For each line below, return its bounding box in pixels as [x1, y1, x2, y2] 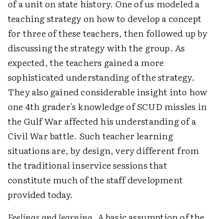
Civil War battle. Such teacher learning [8, 129, 173, 142]
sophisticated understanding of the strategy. [8, 70, 195, 84]
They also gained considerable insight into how [8, 85, 208, 98]
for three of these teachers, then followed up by [8, 26, 208, 40]
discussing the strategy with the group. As [8, 41, 185, 54]
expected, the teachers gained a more [8, 56, 164, 69]
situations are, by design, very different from [8, 144, 199, 157]
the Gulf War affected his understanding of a [8, 114, 196, 128]
